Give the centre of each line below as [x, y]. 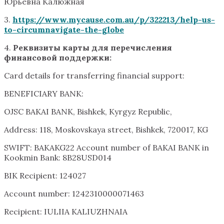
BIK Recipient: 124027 [45, 175]
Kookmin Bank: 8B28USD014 [58, 157]
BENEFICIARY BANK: [44, 93]
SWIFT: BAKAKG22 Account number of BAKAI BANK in [106, 147]
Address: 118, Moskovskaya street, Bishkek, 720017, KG [106, 129]
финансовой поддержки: [58, 57]
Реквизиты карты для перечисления [92, 47]
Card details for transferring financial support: [94, 75]
